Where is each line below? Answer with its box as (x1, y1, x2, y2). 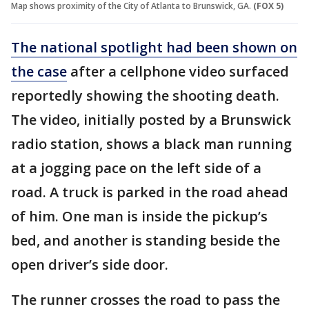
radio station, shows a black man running (11, 134, 292, 153)
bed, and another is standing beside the (11, 230, 280, 250)
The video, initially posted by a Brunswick (11, 110, 291, 129)
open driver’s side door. (11, 255, 168, 274)
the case (11, 61, 67, 81)
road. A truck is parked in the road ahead (11, 182, 288, 201)
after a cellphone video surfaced (67, 61, 289, 81)
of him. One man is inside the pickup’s (11, 206, 268, 226)
